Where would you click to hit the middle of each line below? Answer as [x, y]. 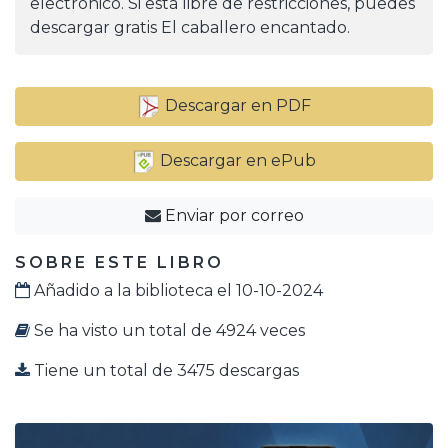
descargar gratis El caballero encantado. [190, 28]
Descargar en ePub [236, 161]
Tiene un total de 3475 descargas [164, 371]
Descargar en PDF [236, 106]
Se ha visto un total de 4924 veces [167, 331]
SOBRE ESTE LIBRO [119, 263]
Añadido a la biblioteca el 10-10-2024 [176, 291]
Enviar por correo [232, 216]
